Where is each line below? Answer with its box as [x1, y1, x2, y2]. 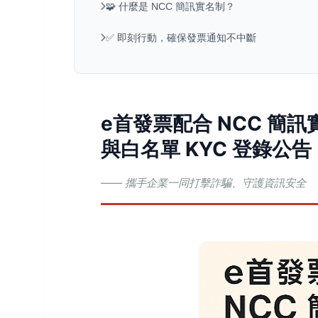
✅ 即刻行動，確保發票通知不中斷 [106, 32, 256, 43]
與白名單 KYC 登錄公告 [101, 137, 312, 161]
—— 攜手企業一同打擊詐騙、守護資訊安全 [101, 176, 306, 190]
